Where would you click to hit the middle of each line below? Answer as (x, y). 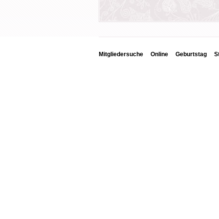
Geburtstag (191, 54)
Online (159, 54)
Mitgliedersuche (121, 54)
